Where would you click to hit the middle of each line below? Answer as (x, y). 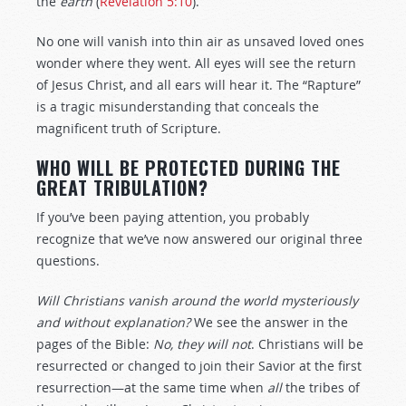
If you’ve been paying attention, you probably (173, 217)
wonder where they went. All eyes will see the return (196, 63)
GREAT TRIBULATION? (122, 188)
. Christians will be (307, 344)
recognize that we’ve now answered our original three (199, 239)
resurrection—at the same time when (152, 387)
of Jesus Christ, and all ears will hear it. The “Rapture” (198, 85)
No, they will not (202, 344)
